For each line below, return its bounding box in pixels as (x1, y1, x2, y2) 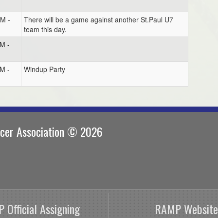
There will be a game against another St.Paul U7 (24, 15, 173, 24)
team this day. (24, 24, 67, 34)
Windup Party (24, 64, 65, 74)
